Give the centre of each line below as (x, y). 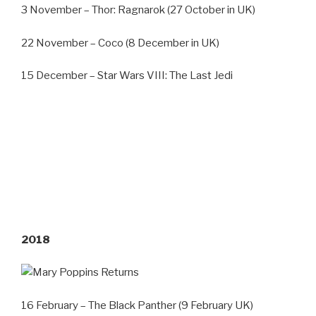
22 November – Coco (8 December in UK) (120, 43)
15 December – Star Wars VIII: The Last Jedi (127, 76)
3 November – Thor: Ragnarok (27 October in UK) (138, 10)
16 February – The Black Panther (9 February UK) (137, 305)
